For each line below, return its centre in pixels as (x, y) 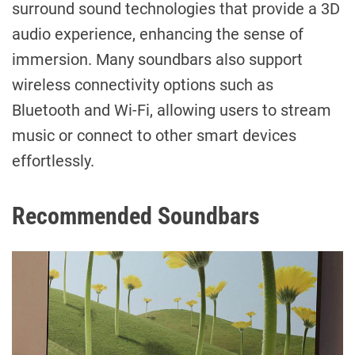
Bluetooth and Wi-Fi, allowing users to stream (172, 110)
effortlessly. (53, 160)
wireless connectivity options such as (143, 84)
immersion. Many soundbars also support (157, 59)
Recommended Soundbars (136, 216)
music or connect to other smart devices (154, 135)
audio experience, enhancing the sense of (158, 34)
